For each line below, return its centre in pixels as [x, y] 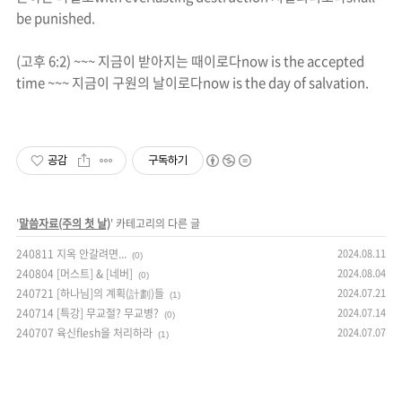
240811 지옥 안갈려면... [71, 254]
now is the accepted [303, 61]
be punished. [56, 18]
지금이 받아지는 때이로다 [170, 61]
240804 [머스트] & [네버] [74, 274]
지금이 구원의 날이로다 [137, 83]
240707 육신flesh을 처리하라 [84, 333]
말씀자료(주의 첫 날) [65, 224]
